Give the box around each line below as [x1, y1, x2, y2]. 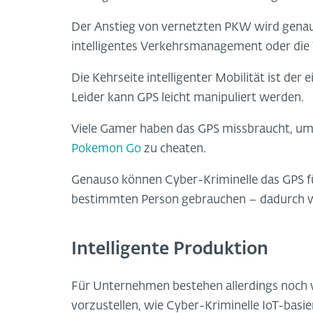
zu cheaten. [141, 143, 206, 156]
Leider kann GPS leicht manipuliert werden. [71, 92, 304, 105]
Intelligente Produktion [71, 240, 268, 258]
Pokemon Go [71, 143, 141, 156]
